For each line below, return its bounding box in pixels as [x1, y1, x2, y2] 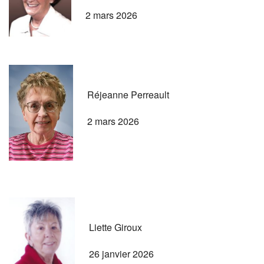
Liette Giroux [89, 220, 142, 234]
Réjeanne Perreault [87, 87, 169, 101]
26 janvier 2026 [89, 246, 154, 260]
